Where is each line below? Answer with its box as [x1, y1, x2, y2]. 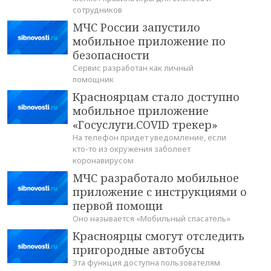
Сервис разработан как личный [73, 62, 194, 74]
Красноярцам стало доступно [73, 90, 240, 105]
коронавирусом [73, 155, 134, 166]
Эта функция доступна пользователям [73, 257, 220, 269]
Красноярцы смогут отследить [73, 229, 244, 244]
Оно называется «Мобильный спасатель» [73, 213, 230, 224]
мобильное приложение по [73, 34, 226, 49]
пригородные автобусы [73, 243, 204, 258]
